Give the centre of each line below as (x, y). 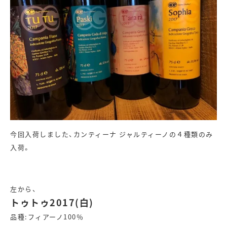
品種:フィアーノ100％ (47, 217)
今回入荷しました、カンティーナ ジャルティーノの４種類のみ (112, 134)
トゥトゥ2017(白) (52, 202)
